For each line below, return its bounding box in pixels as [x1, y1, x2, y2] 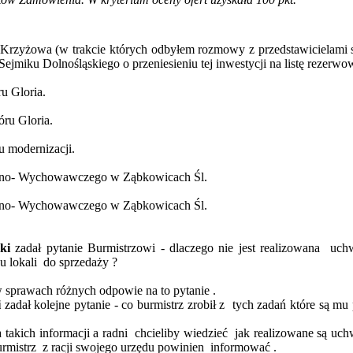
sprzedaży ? [56, 255, 118, 269]
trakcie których [72, 43, 147, 57]
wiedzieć [180, 326, 228, 340]
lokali [9, 255, 41, 269]
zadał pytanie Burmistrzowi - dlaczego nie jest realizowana [10, 241, 321, 255]
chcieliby [135, 326, 180, 340]
